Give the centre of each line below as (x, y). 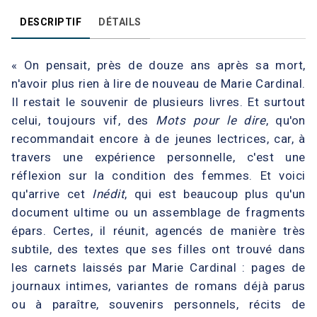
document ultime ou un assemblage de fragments (158, 212)
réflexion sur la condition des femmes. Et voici (158, 175)
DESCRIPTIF (51, 22)
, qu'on (286, 120)
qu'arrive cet (52, 194)
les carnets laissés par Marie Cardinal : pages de (158, 267)
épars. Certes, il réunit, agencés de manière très (158, 230)
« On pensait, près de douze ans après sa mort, (158, 65)
